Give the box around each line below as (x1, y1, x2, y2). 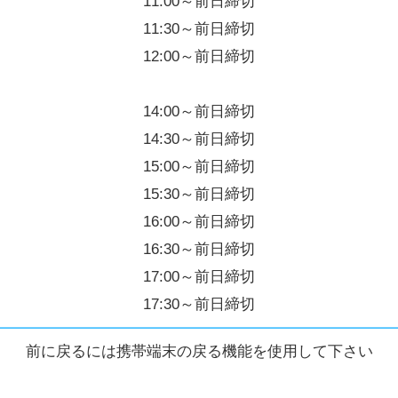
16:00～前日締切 (143, 212, 255, 230)
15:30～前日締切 (143, 185, 255, 203)
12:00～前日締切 (143, 47, 255, 65)
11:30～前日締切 (143, 20, 255, 37)
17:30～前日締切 (143, 295, 255, 313)
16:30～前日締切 (143, 240, 255, 258)
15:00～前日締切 (143, 157, 255, 175)
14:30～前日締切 (143, 130, 255, 147)
